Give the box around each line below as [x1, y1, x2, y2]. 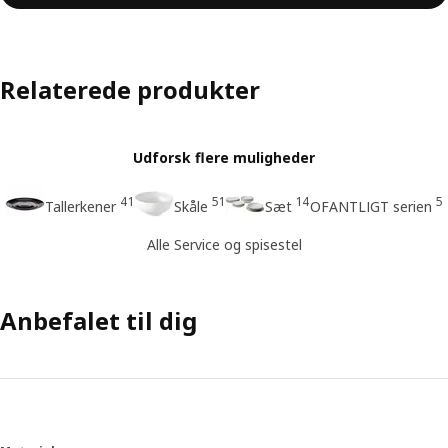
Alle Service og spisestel [146, 234, 302, 254]
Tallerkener [45, 196, 116, 216]
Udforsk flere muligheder [133, 148, 315, 168]
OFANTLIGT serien [310, 196, 432, 216]
